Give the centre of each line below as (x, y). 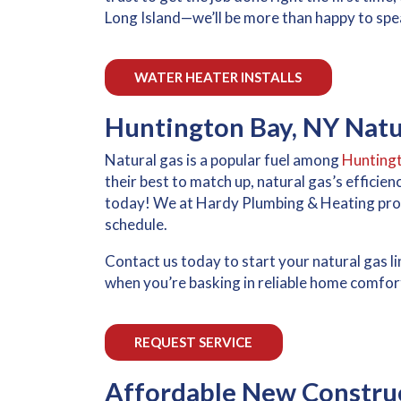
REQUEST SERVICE (194, 341)
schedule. (136, 225)
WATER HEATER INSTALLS (218, 77)
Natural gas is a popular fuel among (223, 160)
